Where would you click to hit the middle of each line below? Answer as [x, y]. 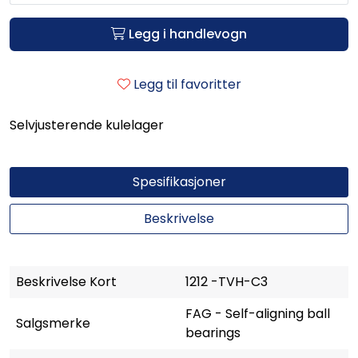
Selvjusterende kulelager [87, 125]
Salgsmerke [53, 323]
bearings [213, 332]
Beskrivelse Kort [66, 281]
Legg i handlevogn [188, 34]
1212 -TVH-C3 [227, 281]
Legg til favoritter [187, 84]
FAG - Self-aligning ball [258, 313]
